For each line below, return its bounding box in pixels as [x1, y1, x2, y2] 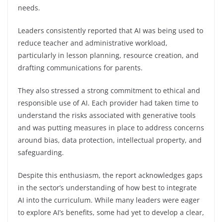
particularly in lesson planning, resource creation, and [18, 51, 199, 60]
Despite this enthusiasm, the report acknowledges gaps [18, 170, 203, 180]
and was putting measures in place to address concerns [18, 123, 204, 133]
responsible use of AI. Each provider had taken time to [18, 98, 198, 108]
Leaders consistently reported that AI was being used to [18, 26, 203, 36]
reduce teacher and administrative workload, [18, 38, 167, 48]
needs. [18, 3, 40, 13]
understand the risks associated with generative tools [18, 111, 196, 120]
